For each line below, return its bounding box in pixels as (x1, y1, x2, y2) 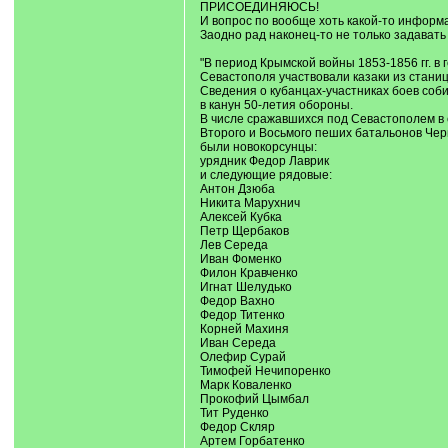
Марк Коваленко (199, 378, 292, 392)
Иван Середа (199, 336, 276, 350)
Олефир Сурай (199, 350, 286, 364)
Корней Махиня (199, 322, 289, 336)
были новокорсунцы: (199, 140, 317, 154)
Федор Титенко (199, 308, 285, 322)
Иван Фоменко (199, 252, 282, 266)
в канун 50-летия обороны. (199, 98, 353, 112)
